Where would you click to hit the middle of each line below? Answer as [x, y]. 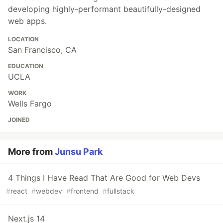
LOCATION [23, 39]
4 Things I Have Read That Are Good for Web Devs [104, 177]
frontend [85, 191]
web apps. [27, 21]
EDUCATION [26, 66]
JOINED [19, 119]
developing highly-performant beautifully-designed [104, 9]
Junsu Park [79, 151]
